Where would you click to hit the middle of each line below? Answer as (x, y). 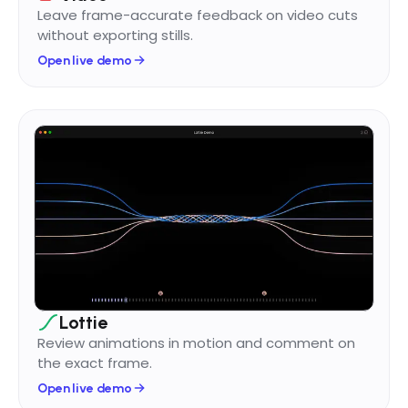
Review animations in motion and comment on (196, 342)
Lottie (83, 322)
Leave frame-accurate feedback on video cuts (198, 15)
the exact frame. (95, 362)
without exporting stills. (115, 35)
